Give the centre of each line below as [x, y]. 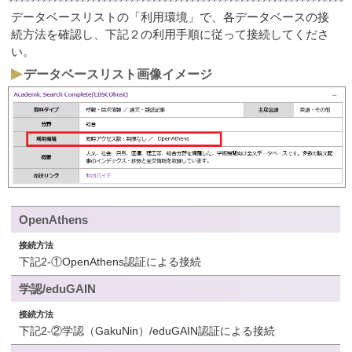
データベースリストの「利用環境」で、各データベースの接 [170, 16]
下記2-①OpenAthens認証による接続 [110, 261]
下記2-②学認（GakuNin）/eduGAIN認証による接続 [147, 330]
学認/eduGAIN [58, 288]
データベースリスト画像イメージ [118, 75]
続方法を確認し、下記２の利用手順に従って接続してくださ [170, 34]
